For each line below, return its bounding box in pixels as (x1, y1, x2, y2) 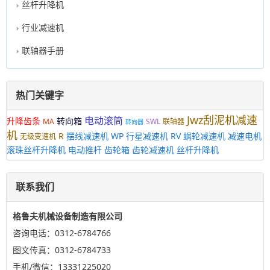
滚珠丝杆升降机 (7, 143, 66, 155)
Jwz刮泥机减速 (187, 112, 257, 127)
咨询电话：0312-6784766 (13, 227, 111, 239)
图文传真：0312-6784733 (13, 243, 111, 256)
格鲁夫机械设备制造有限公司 (13, 210, 122, 222)
